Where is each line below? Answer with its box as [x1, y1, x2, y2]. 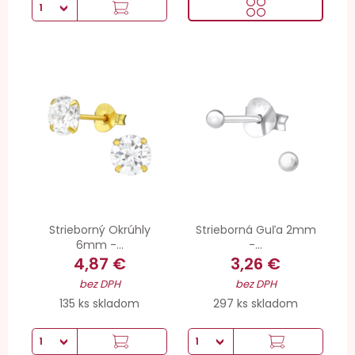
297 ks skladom [213, 295, 298, 311]
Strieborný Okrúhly [48, 222, 151, 239]
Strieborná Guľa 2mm [195, 222, 316, 239]
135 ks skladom [59, 295, 139, 311]
